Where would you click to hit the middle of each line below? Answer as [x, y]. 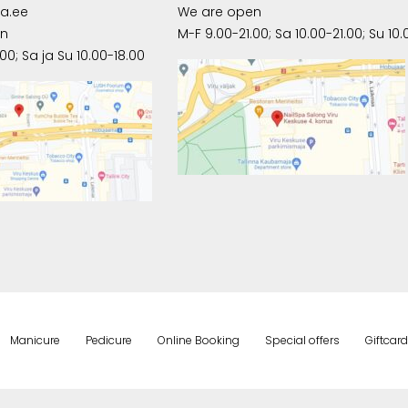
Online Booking [198, 340]
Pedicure [108, 340]
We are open [219, 11]
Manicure [35, 340]
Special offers [302, 340]
